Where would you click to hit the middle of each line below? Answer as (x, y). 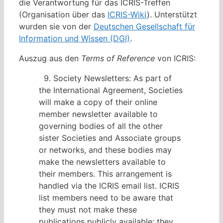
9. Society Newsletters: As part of (105, 78)
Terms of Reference (118, 58)
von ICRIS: (175, 58)
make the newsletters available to (102, 162)
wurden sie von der (56, 27)
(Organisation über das (63, 15)
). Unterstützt (172, 15)
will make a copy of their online (98, 102)
